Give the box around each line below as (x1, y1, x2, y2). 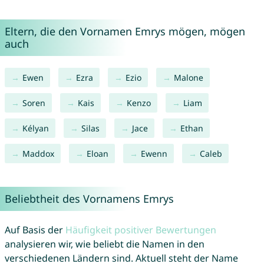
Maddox (22, 148, 54, 160)
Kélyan (22, 123, 49, 134)
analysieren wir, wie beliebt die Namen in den (4, 237, 204, 251)
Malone (173, 72, 203, 84)
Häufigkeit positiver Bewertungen (65, 223, 216, 237)
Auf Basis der (4, 223, 65, 237)
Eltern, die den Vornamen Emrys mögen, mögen (4, 24, 245, 39)
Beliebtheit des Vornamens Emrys (4, 192, 174, 206)
